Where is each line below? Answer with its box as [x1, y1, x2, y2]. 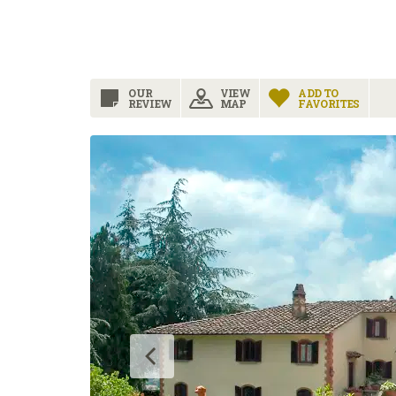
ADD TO [298, 86, 339, 100]
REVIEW [128, 96, 172, 110]
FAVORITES [298, 96, 360, 110]
